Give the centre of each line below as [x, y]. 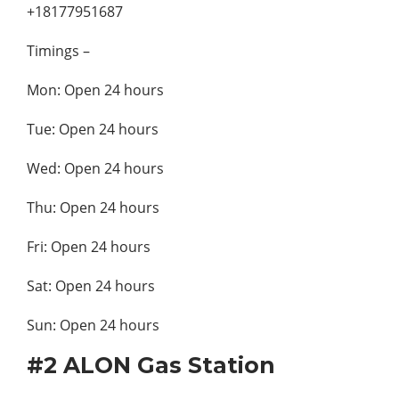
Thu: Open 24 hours [93, 207]
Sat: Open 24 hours [91, 285]
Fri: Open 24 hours [89, 246]
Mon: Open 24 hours [95, 90]
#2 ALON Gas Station [151, 365]
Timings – [58, 50]
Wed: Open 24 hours [95, 168]
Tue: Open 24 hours [93, 129]
